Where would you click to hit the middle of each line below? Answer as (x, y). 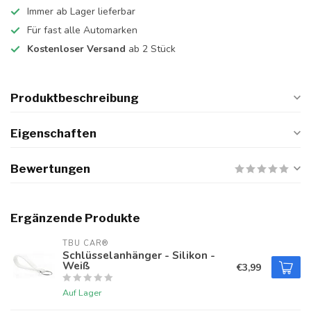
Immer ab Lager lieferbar (81, 11)
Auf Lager (82, 293)
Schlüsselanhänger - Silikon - (139, 255)
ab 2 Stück (151, 49)
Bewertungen (50, 169)
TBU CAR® (85, 243)
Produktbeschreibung (75, 98)
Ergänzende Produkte (75, 218)
